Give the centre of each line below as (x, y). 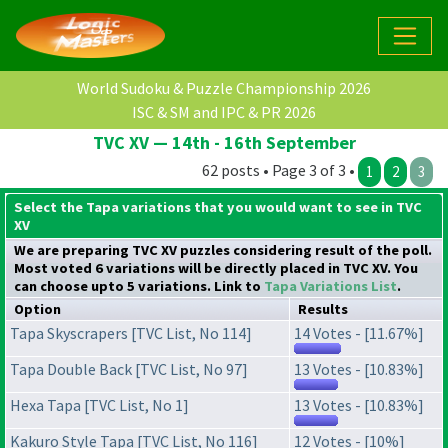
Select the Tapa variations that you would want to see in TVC (218, 207)
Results (323, 309)
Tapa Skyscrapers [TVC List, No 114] (131, 333)
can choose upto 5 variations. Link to (139, 286)
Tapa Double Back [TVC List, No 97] (129, 369)
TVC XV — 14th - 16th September (224, 143)
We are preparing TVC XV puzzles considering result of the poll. (223, 250)
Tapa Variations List (330, 286)
